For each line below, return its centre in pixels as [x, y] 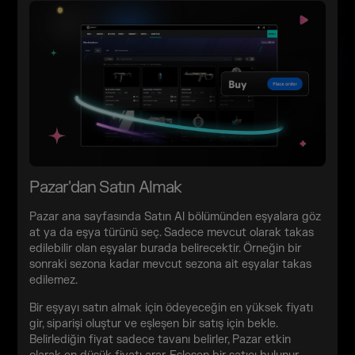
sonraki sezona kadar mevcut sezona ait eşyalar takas [171, 265]
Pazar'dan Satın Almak [106, 188]
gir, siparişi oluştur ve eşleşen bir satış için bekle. [154, 324]
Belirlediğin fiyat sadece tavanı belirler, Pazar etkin [160, 340]
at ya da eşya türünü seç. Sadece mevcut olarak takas [172, 233]
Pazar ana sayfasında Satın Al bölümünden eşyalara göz [176, 217]
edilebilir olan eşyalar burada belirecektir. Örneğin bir [166, 249]
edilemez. [54, 281]
